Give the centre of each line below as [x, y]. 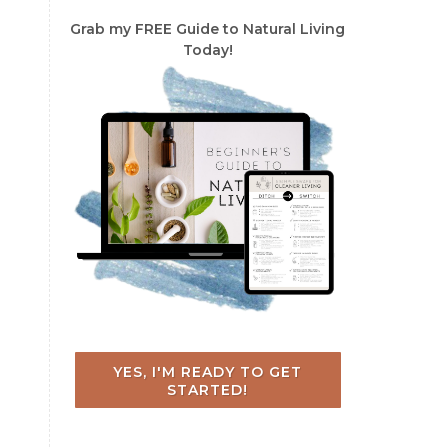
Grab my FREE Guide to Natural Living [208, 28]
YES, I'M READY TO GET [208, 372]
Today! [207, 49]
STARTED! [208, 390]
